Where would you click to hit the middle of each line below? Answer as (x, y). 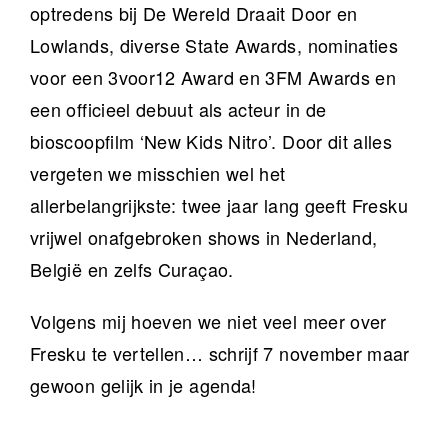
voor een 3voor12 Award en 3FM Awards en (213, 77)
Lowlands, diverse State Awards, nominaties (214, 45)
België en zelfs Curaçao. (132, 269)
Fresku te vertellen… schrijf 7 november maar (220, 353)
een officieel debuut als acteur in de (178, 109)
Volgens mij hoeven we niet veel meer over (208, 321)
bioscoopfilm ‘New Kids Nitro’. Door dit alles (211, 141)
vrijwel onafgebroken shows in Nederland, (204, 237)
